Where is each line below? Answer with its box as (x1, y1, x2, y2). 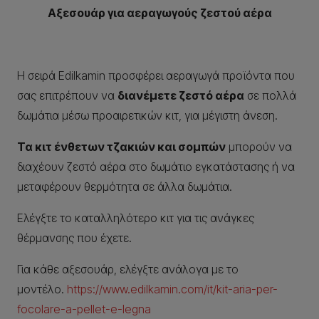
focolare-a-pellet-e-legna (17, 302, 151, 316)
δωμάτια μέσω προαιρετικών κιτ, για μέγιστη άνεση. (17, 108, 278, 122)
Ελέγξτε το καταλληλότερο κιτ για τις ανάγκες (17, 211, 254, 225)
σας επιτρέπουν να (17, 88, 117, 103)
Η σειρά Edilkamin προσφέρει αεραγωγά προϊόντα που (17, 68, 295, 83)
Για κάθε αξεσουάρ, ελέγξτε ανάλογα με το (17, 262, 239, 276)
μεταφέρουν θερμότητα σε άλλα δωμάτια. (17, 179, 232, 194)
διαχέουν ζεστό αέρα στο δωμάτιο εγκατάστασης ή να (17, 159, 295, 174)
